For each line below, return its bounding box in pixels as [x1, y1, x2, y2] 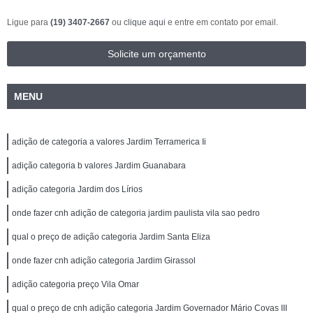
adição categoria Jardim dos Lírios [12, 184, 143, 194]
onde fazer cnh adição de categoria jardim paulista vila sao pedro [12, 208, 260, 218]
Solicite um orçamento [107, 48, 206, 59]
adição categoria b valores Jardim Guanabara [12, 160, 186, 170]
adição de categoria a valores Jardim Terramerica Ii [12, 136, 206, 147]
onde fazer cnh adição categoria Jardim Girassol [12, 255, 196, 265]
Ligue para [7, 17, 50, 27]
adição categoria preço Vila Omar [12, 279, 139, 289]
